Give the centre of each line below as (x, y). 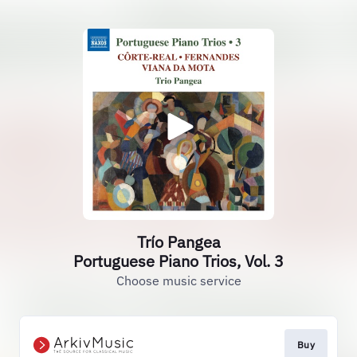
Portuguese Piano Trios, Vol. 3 (178, 261)
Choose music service (178, 280)
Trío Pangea (178, 242)
